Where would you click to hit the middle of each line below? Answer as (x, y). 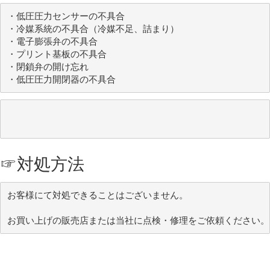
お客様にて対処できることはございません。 (97, 195)
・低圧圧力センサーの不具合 (66, 16)
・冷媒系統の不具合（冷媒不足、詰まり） (93, 29)
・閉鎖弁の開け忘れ (48, 67)
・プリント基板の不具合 (57, 54)
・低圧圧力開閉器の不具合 (61, 79)
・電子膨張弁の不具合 (52, 41)
